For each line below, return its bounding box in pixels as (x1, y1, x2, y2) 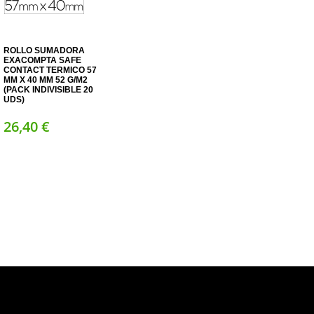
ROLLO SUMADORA (3, 45, 85, 55)
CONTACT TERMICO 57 (3, 64, 97, 75)
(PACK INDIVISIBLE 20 (3, 84, 93, 95)
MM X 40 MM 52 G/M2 (3, 74, 88, 85)
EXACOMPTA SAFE (3, 55, 81, 65)
